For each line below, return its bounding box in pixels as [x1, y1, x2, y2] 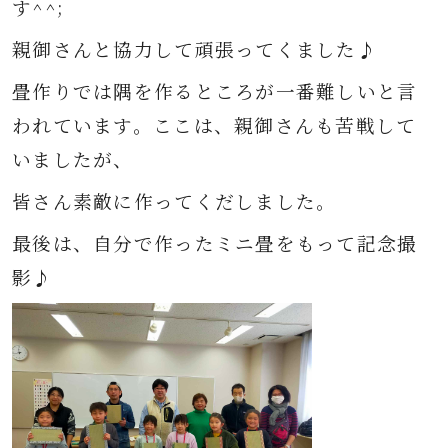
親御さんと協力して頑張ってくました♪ [12, 36, 378, 62]
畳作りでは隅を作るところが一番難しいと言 [12, 78, 418, 104]
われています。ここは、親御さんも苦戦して [12, 112, 417, 138]
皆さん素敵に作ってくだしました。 [12, 188, 337, 214]
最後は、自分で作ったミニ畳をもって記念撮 [12, 230, 418, 256]
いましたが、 [12, 146, 134, 172]
